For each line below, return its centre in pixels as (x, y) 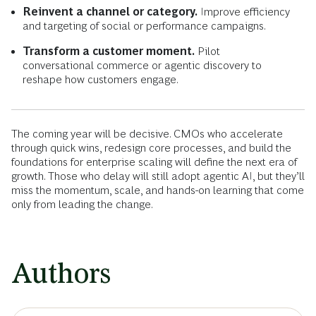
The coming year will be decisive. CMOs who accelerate (147, 133)
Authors (61, 273)
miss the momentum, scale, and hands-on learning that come (158, 190)
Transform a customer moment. (109, 51)
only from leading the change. (82, 204)
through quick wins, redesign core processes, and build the (151, 147)
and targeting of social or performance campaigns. (144, 25)
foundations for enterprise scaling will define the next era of (154, 162)
